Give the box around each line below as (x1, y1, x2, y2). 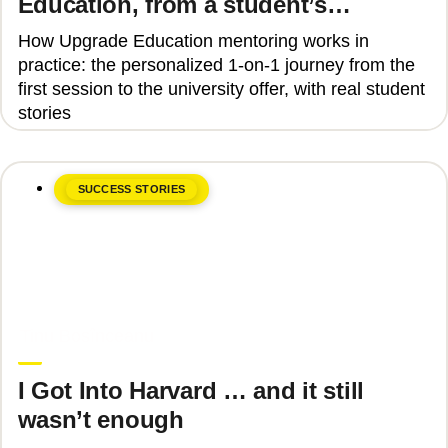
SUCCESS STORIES (77, 183, 186, 196)
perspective (17, 19, 147, 47)
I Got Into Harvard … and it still (17, 377, 364, 405)
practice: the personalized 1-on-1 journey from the (17, 55, 415, 76)
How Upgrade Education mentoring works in (17, 31, 369, 52)
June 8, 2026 (19, 306, 103, 323)
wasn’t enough (17, 406, 184, 434)
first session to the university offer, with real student (17, 79, 425, 100)
